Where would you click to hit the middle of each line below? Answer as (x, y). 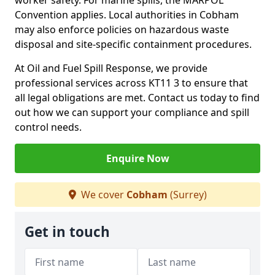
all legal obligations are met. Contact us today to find (137, 98)
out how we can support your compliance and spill (132, 112)
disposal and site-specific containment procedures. (133, 44)
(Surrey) (187, 195)
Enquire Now (137, 158)
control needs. (48, 127)
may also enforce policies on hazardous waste (122, 29)
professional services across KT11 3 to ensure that (131, 83)
